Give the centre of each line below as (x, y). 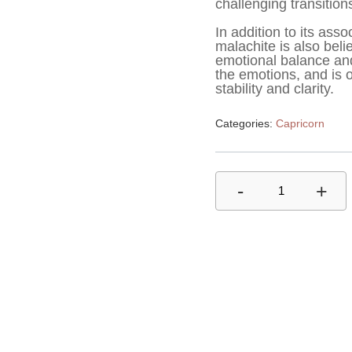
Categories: (246, 123)
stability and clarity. (275, 89)
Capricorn (300, 123)
